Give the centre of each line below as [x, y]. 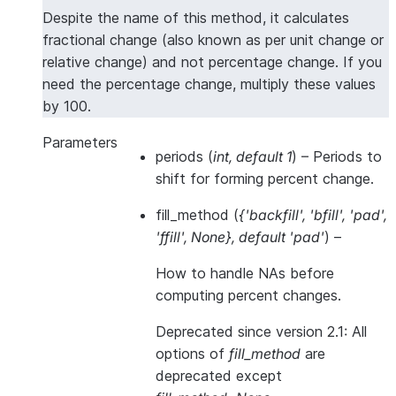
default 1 [264, 156]
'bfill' [326, 215]
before [312, 273]
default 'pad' [282, 237]
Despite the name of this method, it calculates [196, 18]
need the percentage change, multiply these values [209, 84]
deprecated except [219, 376]
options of [192, 354]
